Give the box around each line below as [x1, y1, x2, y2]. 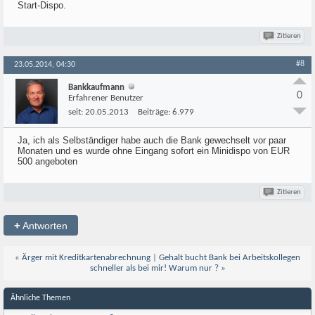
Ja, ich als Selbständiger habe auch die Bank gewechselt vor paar [18, 135, 286, 146]
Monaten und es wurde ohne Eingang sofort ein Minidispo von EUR [18, 146, 290, 156]
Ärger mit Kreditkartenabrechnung [22, 253, 150, 262]
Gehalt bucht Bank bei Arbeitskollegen [159, 253, 300, 262]
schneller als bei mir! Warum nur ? [89, 264, 219, 273]
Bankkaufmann [68, 83, 124, 92]
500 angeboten [18, 156, 77, 167]
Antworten [20, 219, 67, 231]
